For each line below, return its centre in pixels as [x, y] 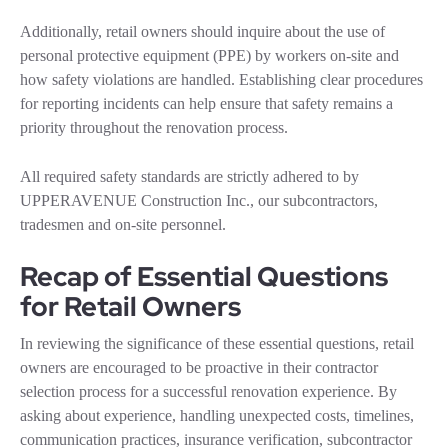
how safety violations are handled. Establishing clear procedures [221, 79]
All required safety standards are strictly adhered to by [189, 176]
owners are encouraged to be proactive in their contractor [199, 367]
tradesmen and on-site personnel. [123, 224]
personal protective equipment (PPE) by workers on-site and [209, 55]
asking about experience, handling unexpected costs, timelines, [217, 415]
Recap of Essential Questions [204, 276]
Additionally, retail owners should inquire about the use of [202, 31]
